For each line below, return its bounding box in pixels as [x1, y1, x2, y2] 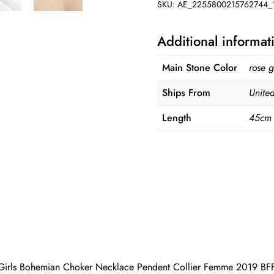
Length [162, 111, 192, 125]
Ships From [162, 86, 211, 100]
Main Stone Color [162, 61, 238, 75]
